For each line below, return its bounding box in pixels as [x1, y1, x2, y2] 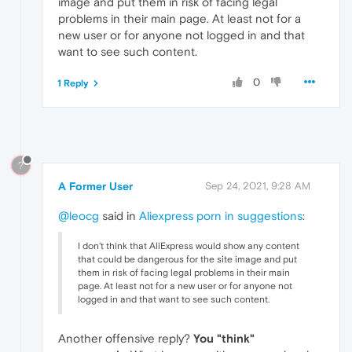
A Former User [58, 180, 133, 193]
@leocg [58, 209, 99, 223]
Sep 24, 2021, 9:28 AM [205, 180, 310, 192]
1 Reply [57, 78, 89, 90]
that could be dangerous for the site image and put [78, 254, 297, 266]
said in [99, 209, 139, 223]
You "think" [193, 332, 255, 346]
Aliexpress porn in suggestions [139, 209, 302, 223]
